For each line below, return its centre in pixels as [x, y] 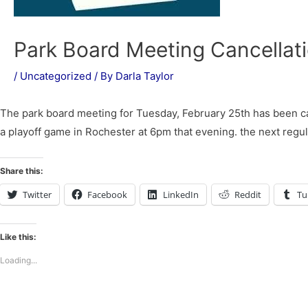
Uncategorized [56, 76]
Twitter [37, 195]
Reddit [248, 195]
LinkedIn [181, 195]
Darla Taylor [145, 76]
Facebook [107, 195]
